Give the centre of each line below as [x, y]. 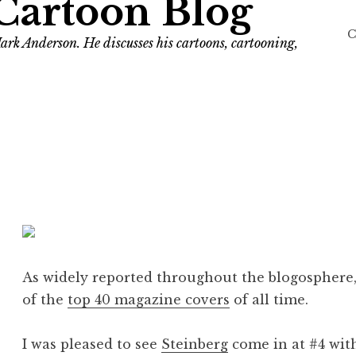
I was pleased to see [92, 344]
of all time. [269, 300]
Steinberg [195, 344]
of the [45, 300]
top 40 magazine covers [149, 300]
